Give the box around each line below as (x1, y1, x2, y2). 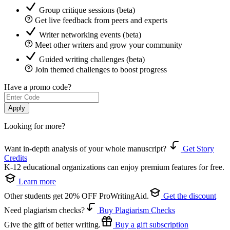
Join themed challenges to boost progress (35, 65, 167, 74)
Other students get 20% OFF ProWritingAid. (4, 191, 149, 201)
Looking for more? (4, 122, 65, 131)
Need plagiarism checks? (4, 206, 85, 215)
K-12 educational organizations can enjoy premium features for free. (4, 163, 224, 172)
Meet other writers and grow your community (35, 41, 182, 50)
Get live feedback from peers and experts (35, 16, 167, 25)
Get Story (183, 144, 214, 154)
